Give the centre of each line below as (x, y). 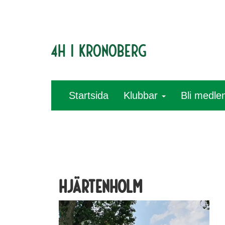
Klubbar (142, 95)
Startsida (89, 95)
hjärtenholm (100, 186)
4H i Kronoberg (99, 50)
